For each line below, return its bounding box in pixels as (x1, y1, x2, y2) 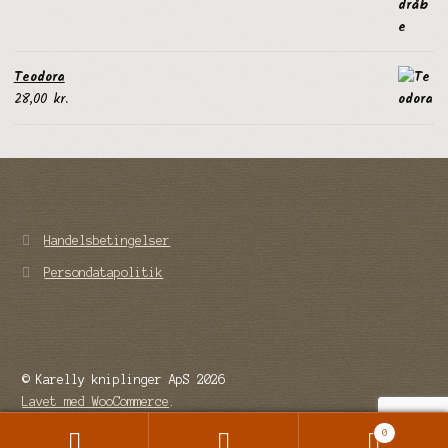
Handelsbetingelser (44, 233, 171, 247)
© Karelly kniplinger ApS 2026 (22, 373, 226, 387)
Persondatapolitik (44, 266, 164, 280)
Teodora (13, 65, 65, 88)
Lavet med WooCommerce (22, 395, 170, 409)
